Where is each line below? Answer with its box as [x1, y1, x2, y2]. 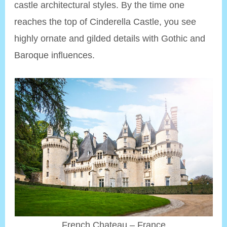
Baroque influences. [14, 50, 95, 61]
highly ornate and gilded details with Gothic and [14, 33, 206, 44]
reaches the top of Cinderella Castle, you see [14, 16, 197, 27]
